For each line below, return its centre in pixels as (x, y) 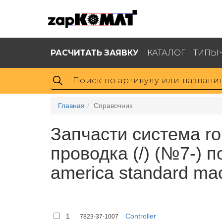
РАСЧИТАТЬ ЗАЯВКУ (95, 52)
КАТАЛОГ (166, 52)
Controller (141, 216)
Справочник (113, 106)
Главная (71, 106)
